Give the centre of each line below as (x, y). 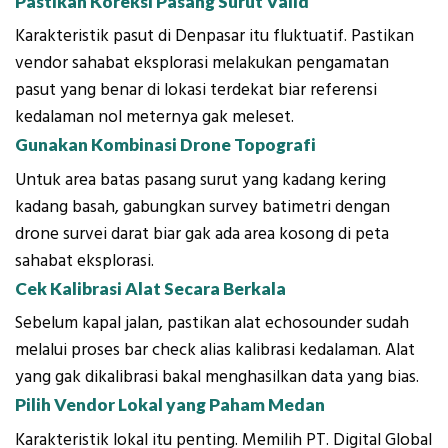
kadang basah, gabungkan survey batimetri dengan (202, 206)
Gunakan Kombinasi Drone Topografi (165, 145)
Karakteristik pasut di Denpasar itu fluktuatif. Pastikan (214, 36)
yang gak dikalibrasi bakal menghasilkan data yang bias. (217, 377)
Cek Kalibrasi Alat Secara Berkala (150, 288)
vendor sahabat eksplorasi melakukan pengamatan (202, 63)
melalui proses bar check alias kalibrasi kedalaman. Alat (215, 350)
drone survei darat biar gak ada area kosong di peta (202, 233)
